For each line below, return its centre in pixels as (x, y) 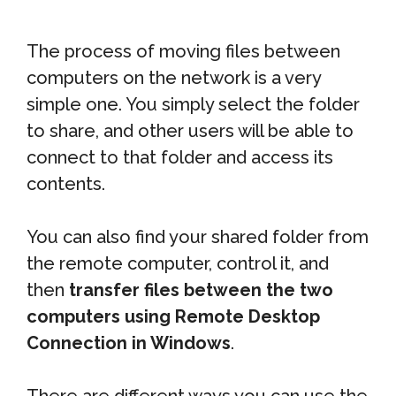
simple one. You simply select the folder (193, 104)
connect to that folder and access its (180, 157)
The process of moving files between (183, 51)
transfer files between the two (201, 290)
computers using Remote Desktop (173, 316)
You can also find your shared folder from (198, 237)
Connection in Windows (129, 343)
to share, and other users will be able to (190, 131)
